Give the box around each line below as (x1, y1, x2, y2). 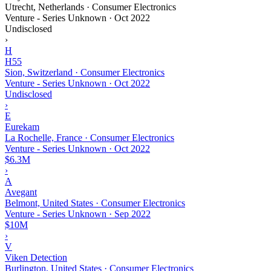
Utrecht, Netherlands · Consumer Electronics (5, 1, 176, 12)
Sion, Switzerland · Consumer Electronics (5, 67, 165, 77)
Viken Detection (5, 252, 67, 263)
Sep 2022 (114, 208, 151, 219)
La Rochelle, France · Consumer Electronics (5, 132, 174, 143)
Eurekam (5, 121, 39, 132)
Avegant (5, 186, 37, 197)
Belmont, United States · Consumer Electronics (5, 197, 185, 208)
